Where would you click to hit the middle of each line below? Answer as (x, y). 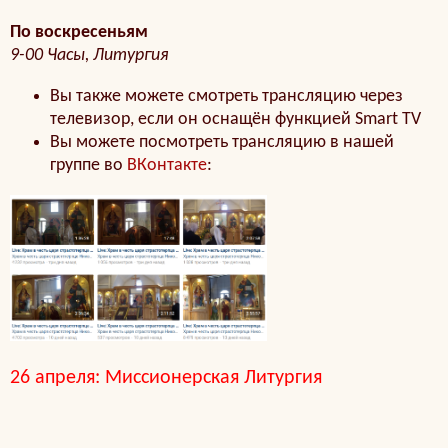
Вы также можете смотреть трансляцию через (226, 96)
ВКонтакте (167, 165)
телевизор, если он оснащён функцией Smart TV (237, 119)
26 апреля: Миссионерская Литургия (166, 378)
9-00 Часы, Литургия (89, 55)
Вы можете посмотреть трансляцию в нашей (222, 142)
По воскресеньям (79, 32)
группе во (88, 165)
